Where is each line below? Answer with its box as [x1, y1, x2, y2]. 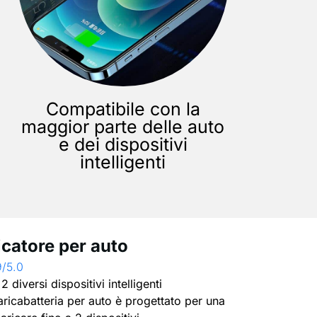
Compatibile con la [45, 98, 200, 120]
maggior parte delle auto [21, 115, 225, 137]
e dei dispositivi [58, 133, 188, 155]
